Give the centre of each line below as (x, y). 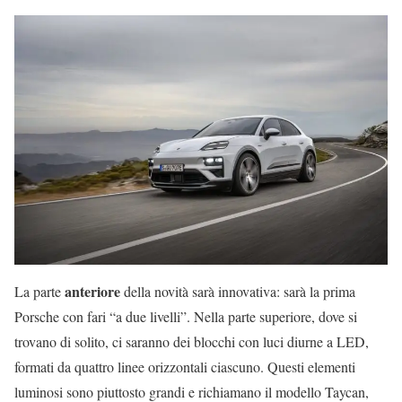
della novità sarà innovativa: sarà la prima (238, 291)
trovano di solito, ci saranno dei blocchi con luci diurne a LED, (192, 341)
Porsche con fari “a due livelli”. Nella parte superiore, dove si (186, 316)
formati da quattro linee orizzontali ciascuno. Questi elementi (185, 366)
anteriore (92, 291)
